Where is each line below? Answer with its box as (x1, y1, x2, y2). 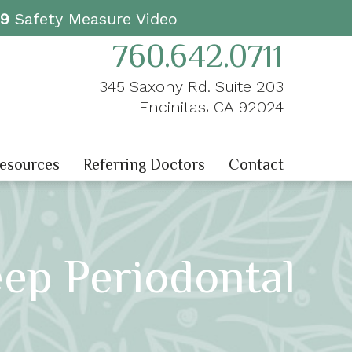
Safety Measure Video (9, 9, 178, 28)
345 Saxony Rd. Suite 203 (98, 77, 284, 96)
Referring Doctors (83, 156, 205, 174)
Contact (229, 156, 284, 174)
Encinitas (138, 97, 206, 116)
